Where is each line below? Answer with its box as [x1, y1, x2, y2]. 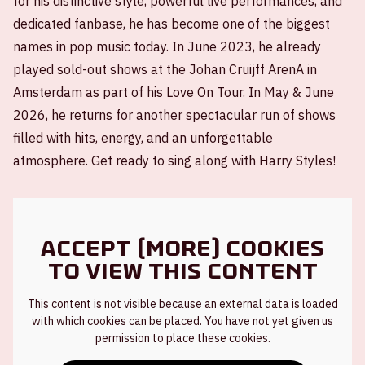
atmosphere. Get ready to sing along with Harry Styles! [13, 152, 339, 169]
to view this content [47, 257, 318, 284]
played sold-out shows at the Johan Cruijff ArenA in [13, 60, 317, 77]
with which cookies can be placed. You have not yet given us [32, 313, 333, 328]
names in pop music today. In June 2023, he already [13, 37, 321, 55]
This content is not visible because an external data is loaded [27, 296, 338, 311]
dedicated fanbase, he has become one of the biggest [13, 15, 330, 32]
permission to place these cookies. [95, 330, 270, 345]
